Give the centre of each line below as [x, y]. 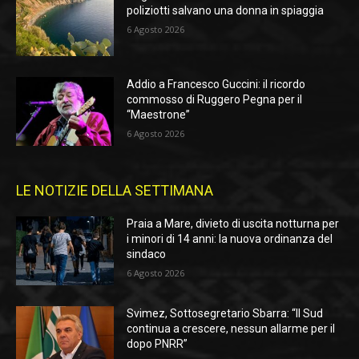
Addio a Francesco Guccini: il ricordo [216, 85]
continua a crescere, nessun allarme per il [231, 328]
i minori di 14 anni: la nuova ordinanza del [230, 239]
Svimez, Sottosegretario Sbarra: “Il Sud [225, 313]
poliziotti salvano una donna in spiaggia [226, 10]
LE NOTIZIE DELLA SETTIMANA [115, 191]
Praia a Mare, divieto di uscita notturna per [233, 224]
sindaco [147, 254]
